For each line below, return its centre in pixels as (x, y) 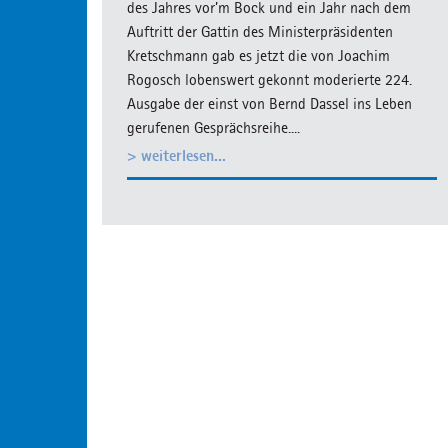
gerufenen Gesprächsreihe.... (213, 127)
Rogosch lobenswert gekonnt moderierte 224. (269, 79)
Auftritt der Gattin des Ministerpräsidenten (260, 31)
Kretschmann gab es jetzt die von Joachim (258, 55)
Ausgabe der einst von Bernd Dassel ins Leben (269, 103)
